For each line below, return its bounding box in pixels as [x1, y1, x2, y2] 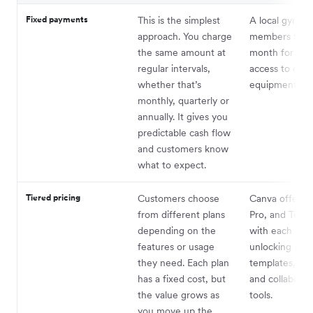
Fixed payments [26, 13, 88, 24]
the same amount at [138, 45, 226, 59]
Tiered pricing [26, 191, 80, 203]
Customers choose [138, 191, 219, 205]
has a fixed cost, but [138, 272, 226, 285]
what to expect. [138, 158, 206, 171]
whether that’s [138, 78, 201, 91]
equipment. [249, 78, 299, 91]
